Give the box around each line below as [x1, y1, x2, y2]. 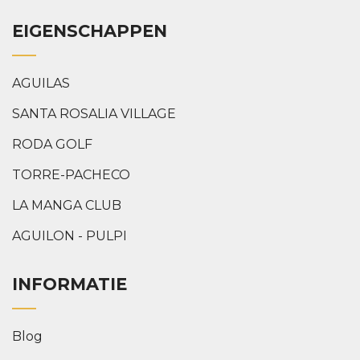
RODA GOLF [12, 136, 92, 152]
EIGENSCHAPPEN [12, 20, 167, 41]
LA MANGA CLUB [12, 197, 121, 213]
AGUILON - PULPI [12, 227, 127, 243]
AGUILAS [12, 75, 70, 91]
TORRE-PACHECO [12, 166, 130, 182]
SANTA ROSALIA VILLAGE [12, 105, 176, 121]
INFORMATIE [12, 273, 127, 294]
